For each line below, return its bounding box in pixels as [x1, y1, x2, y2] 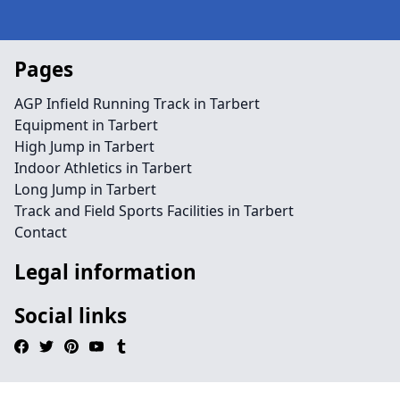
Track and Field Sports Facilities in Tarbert [14, 201, 294, 221]
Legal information [14, 258, 196, 286]
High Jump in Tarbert [14, 137, 154, 156]
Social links [14, 302, 127, 329]
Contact [14, 222, 67, 242]
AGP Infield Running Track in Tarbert [14, 94, 260, 113]
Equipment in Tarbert [14, 115, 158, 135]
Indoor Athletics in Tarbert [14, 158, 192, 178]
